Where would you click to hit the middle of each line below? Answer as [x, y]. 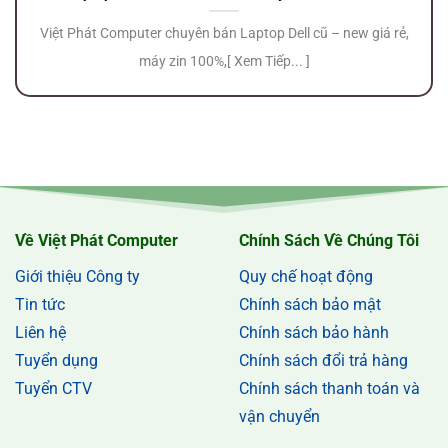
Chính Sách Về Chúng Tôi [329, 241]
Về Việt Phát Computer [96, 241]
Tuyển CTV [53, 389]
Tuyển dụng [56, 361]
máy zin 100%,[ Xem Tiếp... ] [224, 61]
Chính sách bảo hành [314, 333]
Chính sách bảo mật [310, 305]
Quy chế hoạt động [306, 277]
